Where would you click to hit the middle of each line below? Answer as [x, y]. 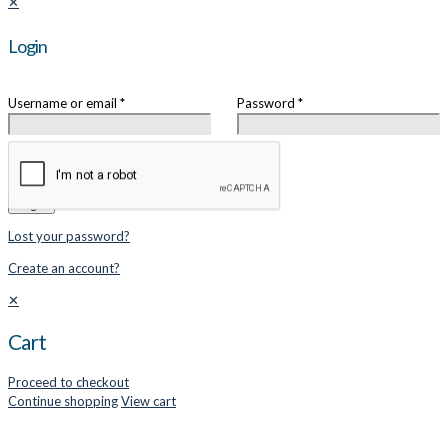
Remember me [73, 182]
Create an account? [64, 267]
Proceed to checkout [68, 381]
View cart [148, 400]
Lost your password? [69, 235]
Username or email [64, 102]
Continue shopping [63, 400]
